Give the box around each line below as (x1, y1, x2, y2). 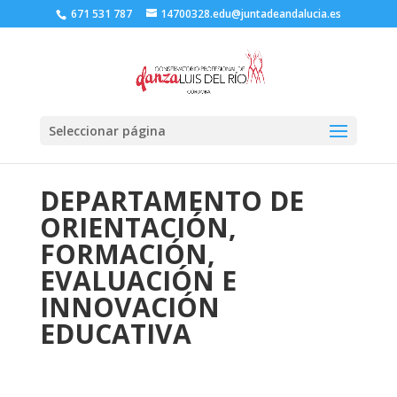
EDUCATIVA (39, 315, 191, 352)
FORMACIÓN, (39, 236, 215, 272)
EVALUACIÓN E (39, 262, 237, 299)
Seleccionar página (48, 122, 166, 139)
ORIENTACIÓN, (39, 209, 237, 245)
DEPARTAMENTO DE (39, 183, 304, 219)
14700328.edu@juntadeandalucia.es (160, 6, 341, 21)
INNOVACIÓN (39, 289, 220, 325)
